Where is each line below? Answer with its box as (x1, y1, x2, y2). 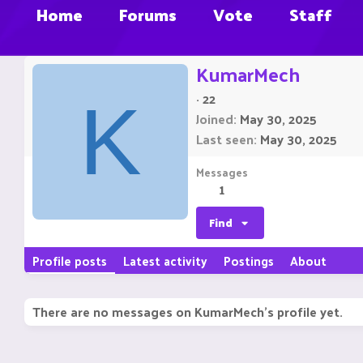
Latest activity (123, 250, 207, 272)
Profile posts (32, 250, 107, 272)
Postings (224, 250, 274, 272)
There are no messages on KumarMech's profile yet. (32, 300, 343, 324)
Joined (196, 107, 233, 131)
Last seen (196, 127, 254, 152)
